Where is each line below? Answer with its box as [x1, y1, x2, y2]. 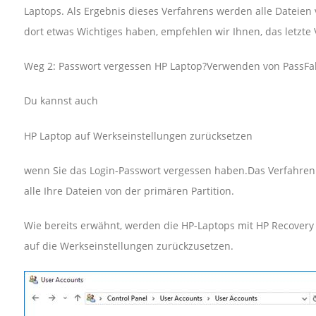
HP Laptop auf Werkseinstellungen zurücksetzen [23, 128, 253, 142]
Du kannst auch [23, 94, 98, 108]
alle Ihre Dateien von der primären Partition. [23, 184, 234, 198]
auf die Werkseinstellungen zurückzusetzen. [23, 239, 233, 253]
